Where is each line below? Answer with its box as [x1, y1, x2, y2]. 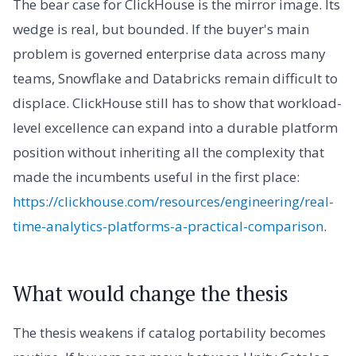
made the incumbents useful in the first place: [13, 167, 300, 186]
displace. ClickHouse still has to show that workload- [13, 93, 342, 112]
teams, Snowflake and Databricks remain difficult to [13, 68, 338, 87]
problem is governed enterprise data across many [13, 44, 326, 63]
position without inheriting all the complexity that [13, 142, 324, 161]
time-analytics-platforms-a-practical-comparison [13, 216, 323, 235]
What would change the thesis [13, 279, 288, 308]
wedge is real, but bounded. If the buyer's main [13, 19, 309, 38]
